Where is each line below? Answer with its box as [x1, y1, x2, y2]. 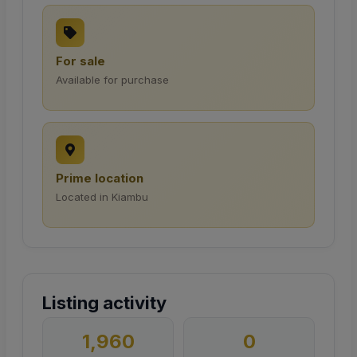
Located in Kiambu [56, 190, 148, 204]
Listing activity [42, 292, 167, 314]
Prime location [56, 171, 143, 186]
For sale [56, 53, 105, 69]
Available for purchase [56, 73, 169, 87]
